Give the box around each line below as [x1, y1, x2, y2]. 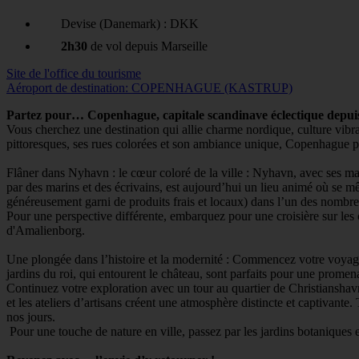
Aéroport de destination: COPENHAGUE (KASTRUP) [6, 81, 292, 95]
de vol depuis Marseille [87, 39, 208, 54]
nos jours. [6, 310, 55, 325]
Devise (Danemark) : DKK [61, 17, 199, 31]
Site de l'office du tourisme [6, 67, 141, 81]
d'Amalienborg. [6, 224, 88, 238]
